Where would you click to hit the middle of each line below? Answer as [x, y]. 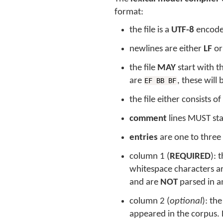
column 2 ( [150, 201]
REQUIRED [190, 157]
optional [186, 201]
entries [144, 138]
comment [148, 119]
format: [129, 12]
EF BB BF [161, 81]
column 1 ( [150, 157]
